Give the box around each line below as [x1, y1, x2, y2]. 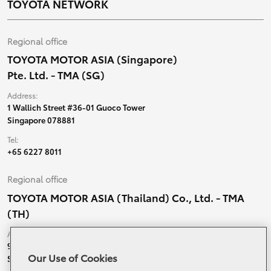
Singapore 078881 [7, 114, 75, 126]
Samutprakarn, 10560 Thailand [7, 253, 121, 264]
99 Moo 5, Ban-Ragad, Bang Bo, [7, 240, 124, 252]
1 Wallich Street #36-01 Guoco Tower [7, 102, 145, 113]
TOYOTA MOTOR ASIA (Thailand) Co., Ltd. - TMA [7, 190, 244, 205]
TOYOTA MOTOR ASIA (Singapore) [7, 51, 177, 67]
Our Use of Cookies [28, 250, 117, 264]
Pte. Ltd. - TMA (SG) [7, 67, 105, 82]
